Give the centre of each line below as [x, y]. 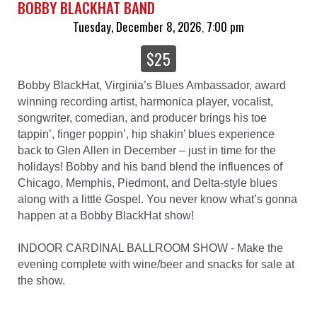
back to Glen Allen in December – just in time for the [147, 150]
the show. [41, 280]
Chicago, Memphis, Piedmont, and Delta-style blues [148, 183]
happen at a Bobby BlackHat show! [106, 215]
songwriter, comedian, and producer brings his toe [142, 117]
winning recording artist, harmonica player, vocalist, [145, 101]
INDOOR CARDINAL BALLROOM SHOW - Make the [150, 248]
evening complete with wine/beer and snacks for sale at [156, 264]
